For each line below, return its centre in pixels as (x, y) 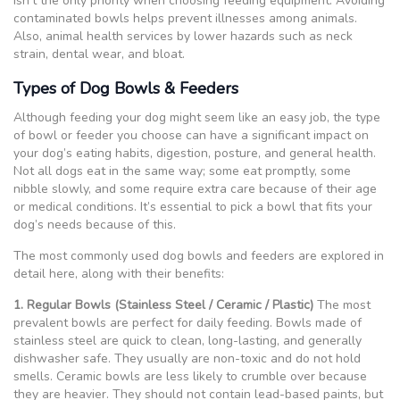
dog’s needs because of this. (95, 224)
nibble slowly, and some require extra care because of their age (195, 188)
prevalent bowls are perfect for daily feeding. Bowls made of (187, 322)
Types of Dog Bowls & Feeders (126, 88)
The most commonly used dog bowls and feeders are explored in (199, 255)
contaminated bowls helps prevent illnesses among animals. (185, 18)
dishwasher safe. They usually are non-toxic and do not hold (187, 358)
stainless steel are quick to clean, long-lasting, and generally (187, 340)
